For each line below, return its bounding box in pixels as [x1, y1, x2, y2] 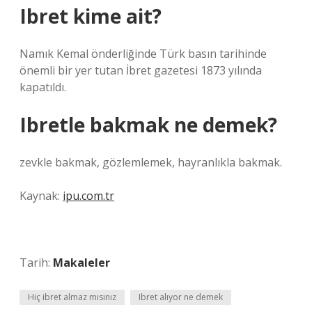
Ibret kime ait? [19, 3, 162, 29]
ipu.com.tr [63, 188, 114, 203]
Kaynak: [19, 188, 63, 203]
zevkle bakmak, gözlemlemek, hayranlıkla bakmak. [19, 155, 282, 170]
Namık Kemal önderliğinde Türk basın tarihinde [19, 46, 267, 61]
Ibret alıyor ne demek [139, 291, 223, 303]
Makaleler [53, 255, 110, 270]
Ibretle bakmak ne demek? [19, 111, 277, 138]
